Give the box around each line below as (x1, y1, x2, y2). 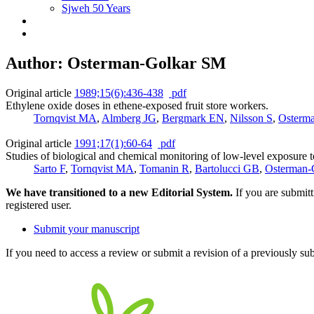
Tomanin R (139, 162, 189, 175)
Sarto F (34, 162, 65, 175)
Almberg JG (102, 111, 156, 124)
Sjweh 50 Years (62, 2, 130, 14)
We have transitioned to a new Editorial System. (6, 186, 233, 198)
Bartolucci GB (195, 162, 259, 175)
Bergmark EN (162, 111, 224, 124)
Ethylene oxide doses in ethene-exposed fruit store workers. (6, 99, 268, 111)
